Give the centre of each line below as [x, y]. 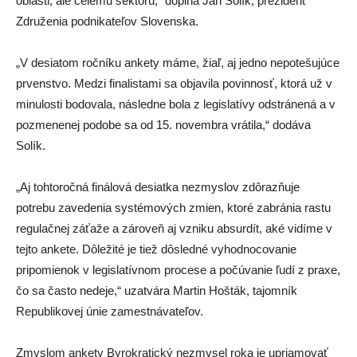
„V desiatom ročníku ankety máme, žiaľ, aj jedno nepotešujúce [178, 62]
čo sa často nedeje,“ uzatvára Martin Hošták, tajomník [157, 290]
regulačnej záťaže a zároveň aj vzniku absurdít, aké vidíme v [174, 228]
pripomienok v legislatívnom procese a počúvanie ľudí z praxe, [178, 269]
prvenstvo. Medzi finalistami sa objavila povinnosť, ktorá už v [174, 83]
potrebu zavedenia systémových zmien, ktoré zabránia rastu [173, 207]
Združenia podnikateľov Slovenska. [107, 21]
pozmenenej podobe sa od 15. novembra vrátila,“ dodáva [163, 124]
